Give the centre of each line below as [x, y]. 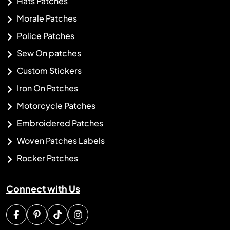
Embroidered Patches [59, 123]
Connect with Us [43, 189]
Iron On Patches [47, 88]
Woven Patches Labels [60, 141]
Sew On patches [48, 53]
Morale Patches [46, 18]
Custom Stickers [49, 71]
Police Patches [45, 36]
